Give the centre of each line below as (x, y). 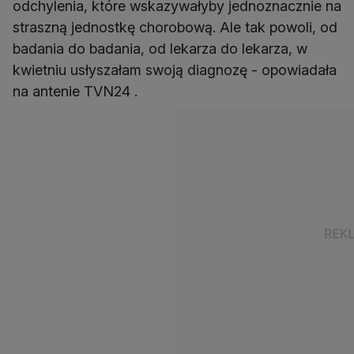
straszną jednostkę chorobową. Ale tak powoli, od (175, 28)
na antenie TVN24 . (77, 92)
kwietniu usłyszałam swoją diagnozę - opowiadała (175, 70)
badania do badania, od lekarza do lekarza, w (160, 49)
